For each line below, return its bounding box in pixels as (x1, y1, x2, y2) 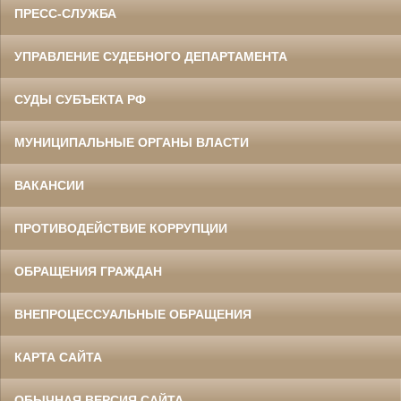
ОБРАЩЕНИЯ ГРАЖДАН (14, 264, 162, 279)
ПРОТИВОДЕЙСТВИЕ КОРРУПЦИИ (14, 221, 227, 236)
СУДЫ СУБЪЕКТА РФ (14, 92, 146, 107)
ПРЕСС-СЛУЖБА (14, 6, 116, 21)
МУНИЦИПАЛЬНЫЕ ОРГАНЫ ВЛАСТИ (14, 135, 249, 150)
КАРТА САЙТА (14, 350, 102, 365)
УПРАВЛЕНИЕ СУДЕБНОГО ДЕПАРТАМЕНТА (14, 49, 287, 64)
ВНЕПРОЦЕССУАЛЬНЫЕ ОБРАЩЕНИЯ (14, 307, 252, 322)
